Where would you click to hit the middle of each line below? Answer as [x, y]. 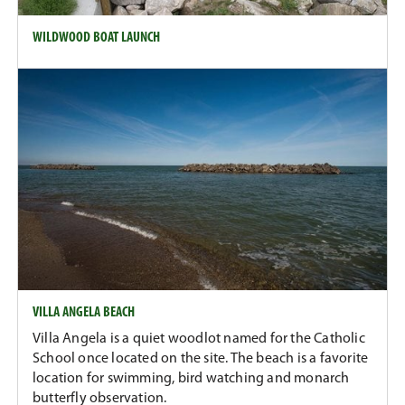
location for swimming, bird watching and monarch [191, 378]
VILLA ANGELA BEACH [84, 312]
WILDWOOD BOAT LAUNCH [96, 38]
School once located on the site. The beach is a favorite [201, 358]
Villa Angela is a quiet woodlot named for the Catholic [199, 339]
